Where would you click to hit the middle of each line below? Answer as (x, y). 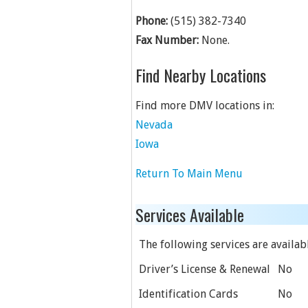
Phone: (152, 21)
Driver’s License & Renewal (205, 269)
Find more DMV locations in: (205, 106)
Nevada (154, 125)
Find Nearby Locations (201, 75)
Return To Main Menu (189, 174)
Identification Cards (188, 294)
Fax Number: (167, 40)
